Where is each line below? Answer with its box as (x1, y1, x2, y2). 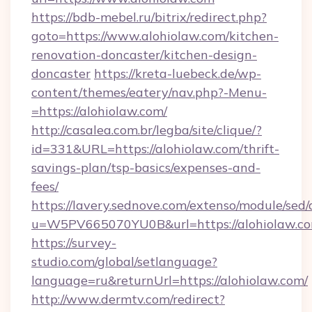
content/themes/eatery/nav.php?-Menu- (31, 84, 267, 100)
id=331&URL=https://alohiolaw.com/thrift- (31, 141, 279, 157)
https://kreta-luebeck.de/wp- (94, 65, 261, 81)
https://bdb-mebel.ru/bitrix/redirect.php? (31, 9, 267, 25)
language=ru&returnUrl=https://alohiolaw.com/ (31, 272, 308, 288)
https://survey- (31, 235, 116, 251)
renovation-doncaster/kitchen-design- (31, 47, 257, 63)
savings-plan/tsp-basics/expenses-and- (31, 159, 260, 175)
